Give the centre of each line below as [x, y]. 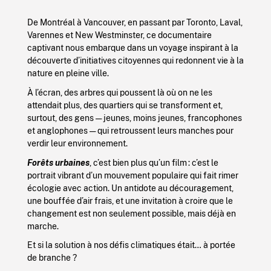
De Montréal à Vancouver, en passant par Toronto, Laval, [135, 22]
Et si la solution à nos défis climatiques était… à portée [131, 245]
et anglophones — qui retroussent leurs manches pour [130, 130]
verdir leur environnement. [77, 143]
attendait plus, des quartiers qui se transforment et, [125, 105]
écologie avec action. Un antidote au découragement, [130, 188]
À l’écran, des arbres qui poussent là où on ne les [119, 92]
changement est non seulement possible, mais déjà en [131, 213]
